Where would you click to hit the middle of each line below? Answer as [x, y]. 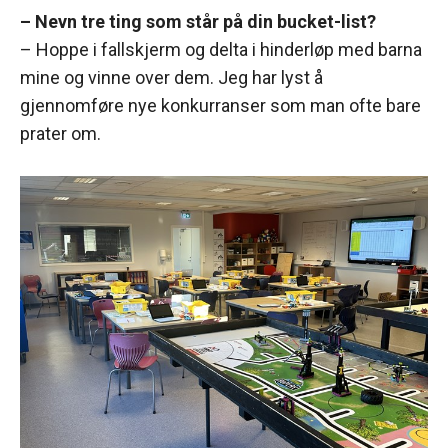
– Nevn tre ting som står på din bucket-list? [200, 22]
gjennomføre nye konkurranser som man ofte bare [220, 106]
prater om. [60, 134]
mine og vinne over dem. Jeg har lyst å [171, 78]
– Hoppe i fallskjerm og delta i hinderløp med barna [221, 50]
